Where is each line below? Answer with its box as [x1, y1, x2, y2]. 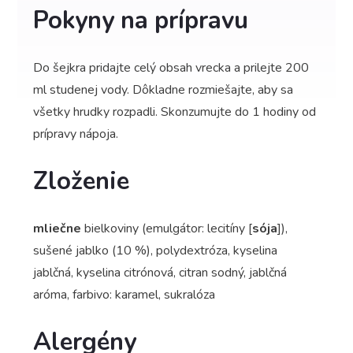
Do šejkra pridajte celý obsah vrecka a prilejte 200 [33, 59, 309, 76]
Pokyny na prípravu [33, 4, 248, 37]
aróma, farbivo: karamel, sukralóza [33, 286, 215, 303]
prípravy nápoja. [33, 125, 118, 143]
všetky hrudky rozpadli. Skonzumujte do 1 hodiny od [33, 103, 316, 121]
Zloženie [33, 165, 129, 198]
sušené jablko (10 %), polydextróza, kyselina [33, 242, 277, 259]
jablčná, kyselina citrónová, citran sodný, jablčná [33, 264, 287, 281]
